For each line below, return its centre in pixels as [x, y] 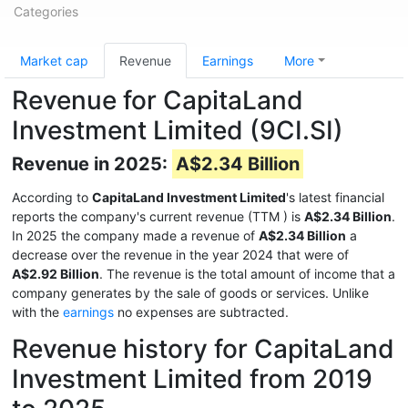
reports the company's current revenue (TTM [148, 216]
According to [52, 197]
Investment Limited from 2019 [192, 379]
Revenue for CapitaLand [158, 100]
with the [37, 312]
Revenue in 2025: [92, 164]
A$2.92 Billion [56, 274]
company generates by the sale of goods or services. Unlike [190, 293]
